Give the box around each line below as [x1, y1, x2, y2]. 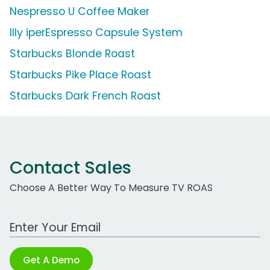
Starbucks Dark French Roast [10, 89, 161, 104]
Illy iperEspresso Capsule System [10, 25, 183, 40]
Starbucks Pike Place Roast [10, 67, 151, 83]
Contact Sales [10, 155, 131, 180]
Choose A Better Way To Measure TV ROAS [10, 181, 213, 195]
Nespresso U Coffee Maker [10, 4, 149, 19]
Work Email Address [9, 214, 103, 228]
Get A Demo [23, 253, 80, 268]
